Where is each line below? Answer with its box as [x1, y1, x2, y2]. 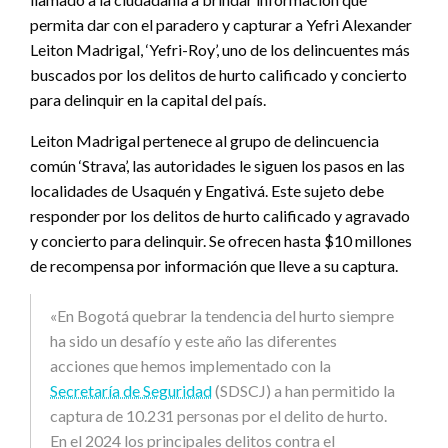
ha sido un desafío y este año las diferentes [50, 330, 337, 350]
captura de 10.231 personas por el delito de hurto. [50, 405, 387, 425]
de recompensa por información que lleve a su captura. [30, 255, 398, 275]
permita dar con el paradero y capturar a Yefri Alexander [30, 14, 412, 34]
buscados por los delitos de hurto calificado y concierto [30, 64, 407, 84]
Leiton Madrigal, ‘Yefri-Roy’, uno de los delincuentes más [30, 39, 410, 59]
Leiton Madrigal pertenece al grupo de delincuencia [30, 130, 379, 150]
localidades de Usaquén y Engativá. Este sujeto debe [30, 180, 384, 200]
